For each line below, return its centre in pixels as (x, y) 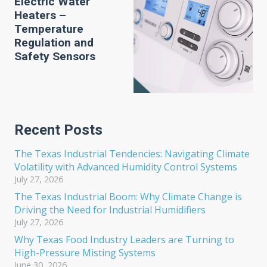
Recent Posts (58, 130)
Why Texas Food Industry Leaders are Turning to (124, 240)
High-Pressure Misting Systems (85, 253)
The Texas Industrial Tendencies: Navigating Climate (132, 154)
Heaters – (40, 15)
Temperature (49, 29)
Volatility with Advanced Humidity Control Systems (126, 167)
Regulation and (54, 43)
